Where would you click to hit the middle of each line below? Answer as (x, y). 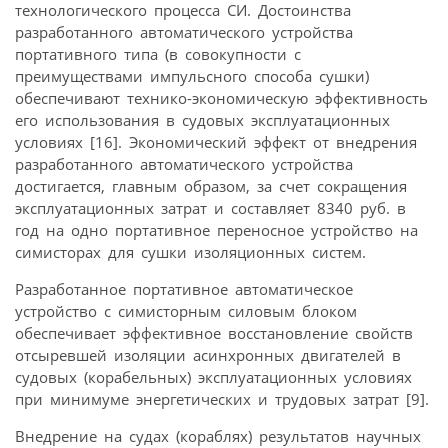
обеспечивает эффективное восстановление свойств (214, 333)
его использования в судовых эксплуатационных (202, 120)
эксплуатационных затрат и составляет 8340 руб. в (210, 208)
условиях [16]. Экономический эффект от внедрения (216, 142)
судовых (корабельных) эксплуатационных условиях (213, 377)
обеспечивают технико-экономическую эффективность (221, 98)
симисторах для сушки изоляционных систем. (190, 252)
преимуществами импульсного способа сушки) (192, 76)
